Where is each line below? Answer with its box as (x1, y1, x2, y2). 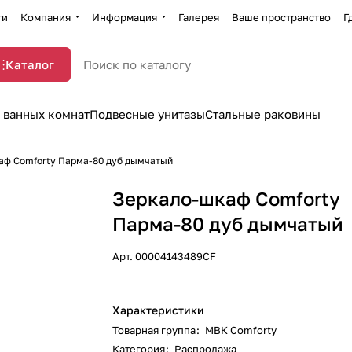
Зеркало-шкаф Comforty (112, 187, 341, 210)
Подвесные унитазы (90, 107, 205, 121)
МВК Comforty (205, 324, 277, 336)
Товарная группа (112, 324, 196, 336)
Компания (20, 10, 71, 24)
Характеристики (112, 303, 205, 317)
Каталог (5, 57, 54, 71)
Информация (91, 10, 157, 24)
